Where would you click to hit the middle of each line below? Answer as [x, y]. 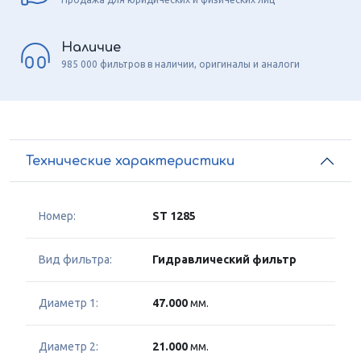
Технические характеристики [130, 161]
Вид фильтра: [75, 260]
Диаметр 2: [68, 347]
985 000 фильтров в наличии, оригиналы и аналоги [180, 64]
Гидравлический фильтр [224, 260]
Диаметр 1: [68, 303]
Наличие [91, 47]
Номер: [57, 216]
